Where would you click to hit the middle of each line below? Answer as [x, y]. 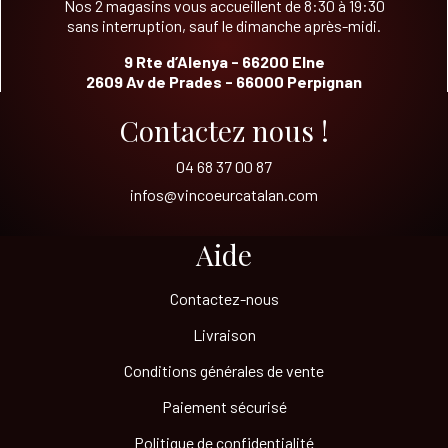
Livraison [224, 334]
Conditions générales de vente [224, 370]
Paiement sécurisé [224, 406]
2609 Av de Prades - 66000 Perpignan [224, 81]
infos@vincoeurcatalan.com [224, 194]
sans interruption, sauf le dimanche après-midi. [224, 25]
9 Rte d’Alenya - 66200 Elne [224, 61]
